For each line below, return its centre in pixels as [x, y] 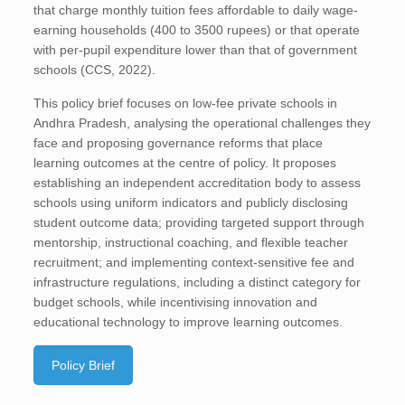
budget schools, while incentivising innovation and [176, 302]
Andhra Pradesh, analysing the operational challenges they [202, 123]
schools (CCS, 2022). [95, 70]
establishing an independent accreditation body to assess [198, 183]
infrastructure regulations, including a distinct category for [198, 282]
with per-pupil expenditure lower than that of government [196, 50]
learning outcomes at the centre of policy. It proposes [185, 163]
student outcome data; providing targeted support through [199, 222]
